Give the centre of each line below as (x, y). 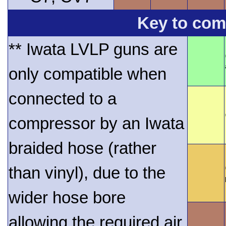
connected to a (63, 99)
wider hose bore (67, 198)
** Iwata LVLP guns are (93, 49)
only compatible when (88, 74)
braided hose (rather (82, 148)
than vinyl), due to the (87, 173)
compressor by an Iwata (96, 124)
